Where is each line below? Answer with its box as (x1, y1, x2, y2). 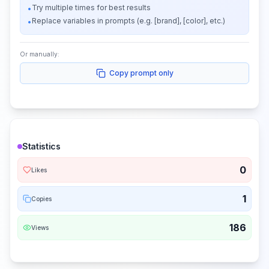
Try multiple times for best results (32, 3, 151, 13)
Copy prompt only (109, 68, 174, 78)
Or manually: (20, 50, 59, 58)
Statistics (22, 141, 61, 152)
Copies (31, 195, 52, 202)
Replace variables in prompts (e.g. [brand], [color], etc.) (32, 16, 225, 26)
